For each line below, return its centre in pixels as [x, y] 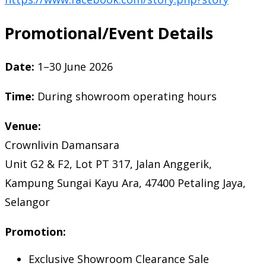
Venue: [23, 126]
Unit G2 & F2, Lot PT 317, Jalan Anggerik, [108, 164]
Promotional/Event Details [109, 33]
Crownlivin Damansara [62, 145]
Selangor [27, 202]
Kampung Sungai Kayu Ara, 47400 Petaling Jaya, [125, 183]
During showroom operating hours [126, 96]
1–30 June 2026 [74, 67]
